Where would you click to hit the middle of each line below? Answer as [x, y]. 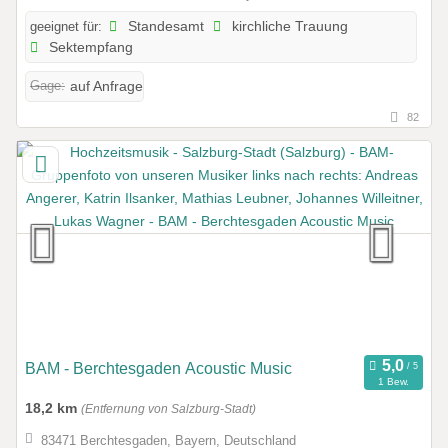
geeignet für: [66, 27]
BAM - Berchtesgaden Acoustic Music [158, 369]
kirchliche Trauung [288, 27]
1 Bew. [393, 382]
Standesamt [164, 27]
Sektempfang [89, 48]
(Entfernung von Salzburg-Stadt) [168, 409]
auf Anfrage [106, 87]
